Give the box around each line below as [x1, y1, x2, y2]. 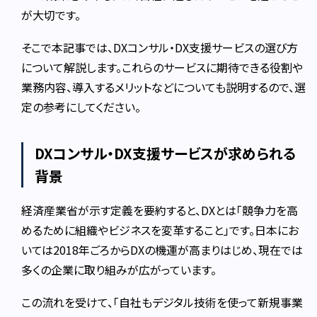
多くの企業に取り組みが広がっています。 [21, 260, 217, 278]
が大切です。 [21, 6, 81, 23]
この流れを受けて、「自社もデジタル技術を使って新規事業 [21, 293, 304, 311]
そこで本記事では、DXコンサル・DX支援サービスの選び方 [21, 38, 299, 56]
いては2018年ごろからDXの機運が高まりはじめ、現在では [21, 241, 304, 258]
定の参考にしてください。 [21, 98, 142, 115]
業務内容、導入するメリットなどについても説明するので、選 [21, 78, 306, 96]
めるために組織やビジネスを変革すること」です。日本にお [21, 221, 299, 238]
